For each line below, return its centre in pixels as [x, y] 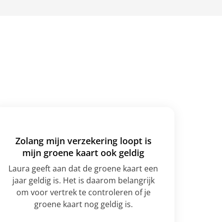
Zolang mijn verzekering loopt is [83, 141]
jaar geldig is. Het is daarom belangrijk [83, 180]
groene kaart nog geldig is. [83, 204]
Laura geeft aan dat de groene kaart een [83, 168]
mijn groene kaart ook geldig [83, 153]
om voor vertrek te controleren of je [83, 192]
